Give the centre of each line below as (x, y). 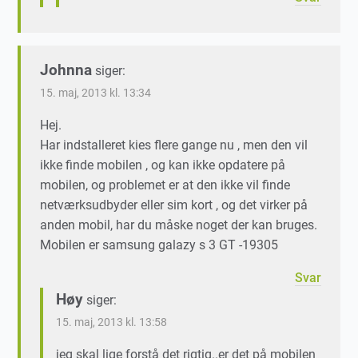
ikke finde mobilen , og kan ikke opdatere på (163, 165)
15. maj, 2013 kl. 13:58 (112, 323)
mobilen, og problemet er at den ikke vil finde (165, 185)
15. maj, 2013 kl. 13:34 (96, 93)
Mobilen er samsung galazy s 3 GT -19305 (159, 245)
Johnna (66, 70)
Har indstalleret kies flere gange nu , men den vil (174, 145)
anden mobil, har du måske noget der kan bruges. (179, 225)
